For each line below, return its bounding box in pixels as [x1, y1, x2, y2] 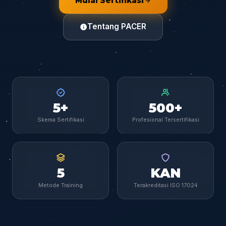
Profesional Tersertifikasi [132, 116, 199, 124]
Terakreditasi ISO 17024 [133, 182, 198, 189]
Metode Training [38, 182, 83, 189]
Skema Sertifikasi [37, 116, 84, 124]
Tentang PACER [87, 22, 146, 32]
